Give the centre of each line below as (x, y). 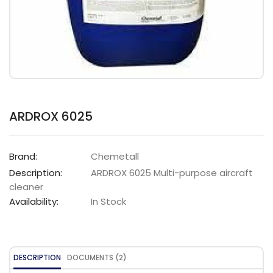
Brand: (23, 156)
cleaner (26, 187)
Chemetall (115, 156)
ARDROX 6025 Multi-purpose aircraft (171, 173)
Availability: (34, 201)
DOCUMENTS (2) (97, 257)
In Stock (107, 201)
